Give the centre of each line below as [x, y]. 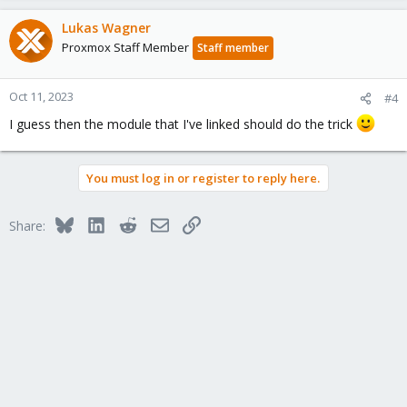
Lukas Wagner [106, 28]
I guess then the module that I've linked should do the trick [183, 124]
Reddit [154, 223]
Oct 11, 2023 [41, 96]
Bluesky [95, 223]
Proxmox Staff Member [125, 47]
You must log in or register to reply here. [203, 178]
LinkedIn [129, 223]
